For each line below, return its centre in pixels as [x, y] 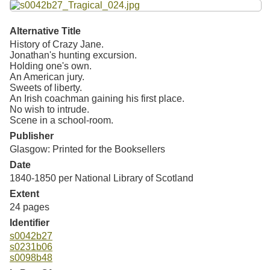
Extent [24, 193]
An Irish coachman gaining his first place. [97, 98]
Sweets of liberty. [46, 87]
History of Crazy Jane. [57, 44]
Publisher [32, 136]
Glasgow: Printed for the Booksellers [87, 149]
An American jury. [47, 77]
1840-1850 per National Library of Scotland [102, 178]
